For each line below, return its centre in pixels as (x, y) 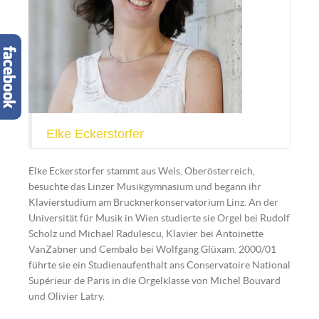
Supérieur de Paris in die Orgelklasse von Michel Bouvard (155, 281)
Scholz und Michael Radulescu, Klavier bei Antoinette (146, 234)
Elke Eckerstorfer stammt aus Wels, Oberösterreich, (142, 171)
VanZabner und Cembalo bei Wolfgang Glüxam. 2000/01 (152, 249)
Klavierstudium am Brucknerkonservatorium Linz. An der (153, 202)
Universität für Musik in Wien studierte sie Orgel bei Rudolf (159, 218)
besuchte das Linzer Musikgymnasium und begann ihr (145, 187)
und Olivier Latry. (67, 296)
